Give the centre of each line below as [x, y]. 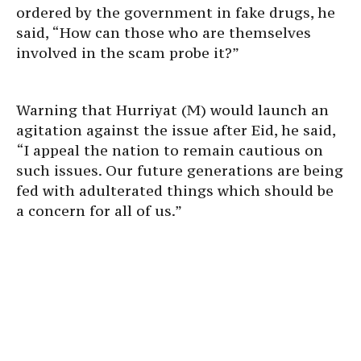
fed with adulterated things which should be [175, 191]
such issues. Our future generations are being [180, 170]
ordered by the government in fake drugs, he [176, 12]
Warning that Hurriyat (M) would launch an [172, 110]
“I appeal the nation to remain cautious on [170, 150]
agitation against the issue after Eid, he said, [176, 130]
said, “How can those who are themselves [164, 33]
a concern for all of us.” [99, 211]
